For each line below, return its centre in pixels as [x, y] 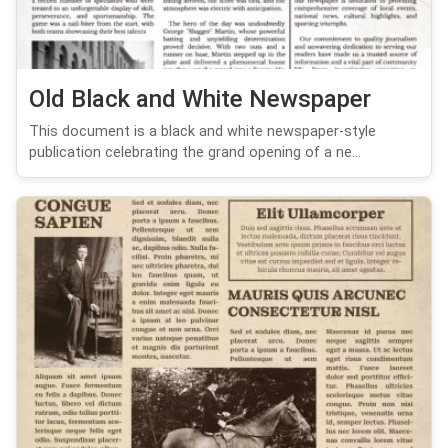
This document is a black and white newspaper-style [202, 131]
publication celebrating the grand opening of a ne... [195, 152]
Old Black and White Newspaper [200, 98]
